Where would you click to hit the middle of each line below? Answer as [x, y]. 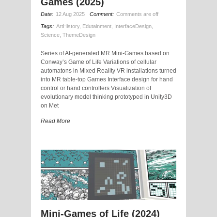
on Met [50, 106]
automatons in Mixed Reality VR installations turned [108, 71]
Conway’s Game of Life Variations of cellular [99, 62]
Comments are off [137, 14]
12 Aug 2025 [70, 14]
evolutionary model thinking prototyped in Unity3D [106, 97]
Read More [55, 121]
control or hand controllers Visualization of [96, 88]
